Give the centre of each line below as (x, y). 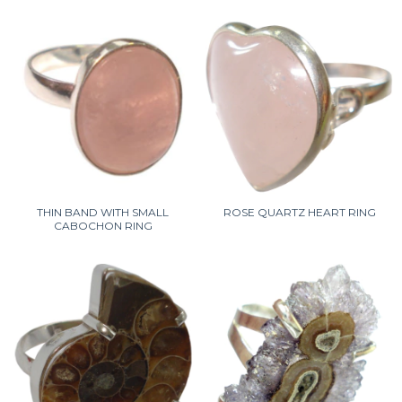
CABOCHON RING (103, 226)
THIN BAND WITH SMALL (103, 212)
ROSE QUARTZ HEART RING (299, 212)
